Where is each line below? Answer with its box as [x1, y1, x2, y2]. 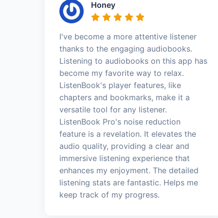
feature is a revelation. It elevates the [59, 128, 196, 139]
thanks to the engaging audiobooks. [59, 43, 192, 54]
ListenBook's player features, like [59, 80, 181, 90]
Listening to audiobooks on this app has [59, 55, 207, 66]
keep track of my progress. [59, 189, 160, 200]
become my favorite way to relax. [59, 68, 184, 78]
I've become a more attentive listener [59, 31, 197, 41]
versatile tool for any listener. [59, 104, 167, 114]
